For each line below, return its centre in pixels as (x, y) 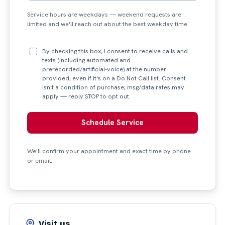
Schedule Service (113, 123)
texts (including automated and (86, 60)
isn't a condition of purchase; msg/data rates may (113, 87)
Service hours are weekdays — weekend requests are (104, 14)
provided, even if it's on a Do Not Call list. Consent (114, 78)
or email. (40, 161)
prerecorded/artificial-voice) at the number (104, 69)
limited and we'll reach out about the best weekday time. (108, 24)
